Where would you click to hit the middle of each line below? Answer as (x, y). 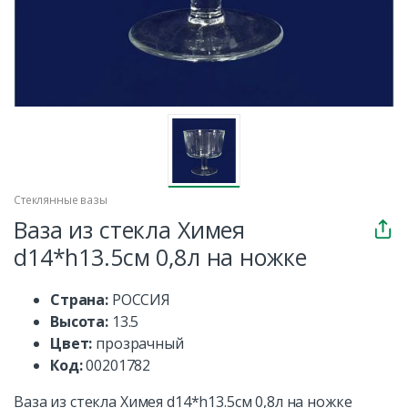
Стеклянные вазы (61, 199)
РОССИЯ (141, 299)
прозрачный (140, 343)
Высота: (81, 321)
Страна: (81, 299)
